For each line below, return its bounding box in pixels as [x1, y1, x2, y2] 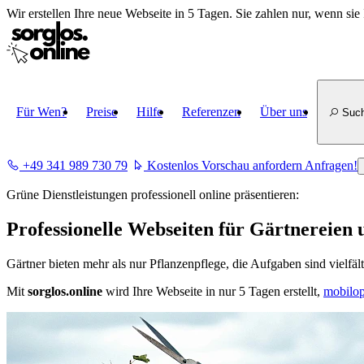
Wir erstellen [6, 6, 74, 20]
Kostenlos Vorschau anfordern [144, 158, 305, 172]
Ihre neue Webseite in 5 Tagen [74, 6, 229, 20]
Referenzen [182, 105, 240, 119]
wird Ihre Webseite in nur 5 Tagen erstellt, [102, 284, 323, 298]
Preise [86, 105, 117, 119]
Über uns [260, 105, 307, 119]
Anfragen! [305, 158, 357, 172]
